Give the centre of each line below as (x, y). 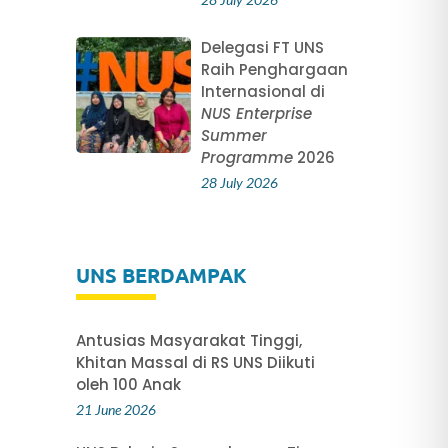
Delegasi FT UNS (262, 48)
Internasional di (262, 92)
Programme (246, 158)
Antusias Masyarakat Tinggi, (188, 341)
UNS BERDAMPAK (161, 275)
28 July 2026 (239, 183)
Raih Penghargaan (274, 70)
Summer (233, 136)
